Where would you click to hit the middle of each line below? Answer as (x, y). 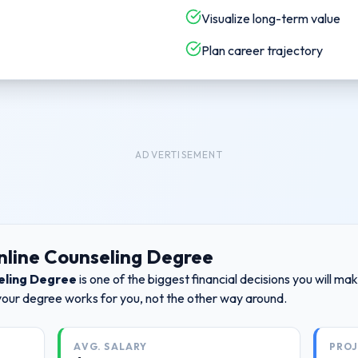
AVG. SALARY (111, 346)
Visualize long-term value (271, 18)
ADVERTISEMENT (179, 155)
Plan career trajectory (262, 50)
